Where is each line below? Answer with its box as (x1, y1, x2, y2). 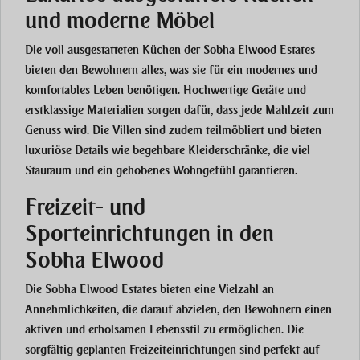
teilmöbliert (206, 123, 264, 138)
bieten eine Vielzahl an (157, 282, 274, 297)
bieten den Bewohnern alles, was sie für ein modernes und (25, 63, 317, 78)
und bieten (264, 123, 321, 138)
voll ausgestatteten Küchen (45, 43, 181, 58)
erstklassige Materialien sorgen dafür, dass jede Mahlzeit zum (25, 103, 334, 118)
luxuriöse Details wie (25, 143, 133, 158)
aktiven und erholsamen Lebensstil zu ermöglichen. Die (25, 322, 304, 337)
